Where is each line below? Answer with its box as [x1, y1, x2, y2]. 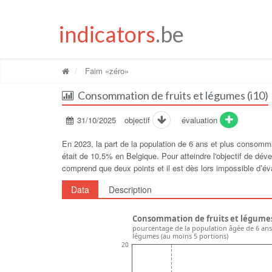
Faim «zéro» [83, 64, 129, 76]
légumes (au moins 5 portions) [132, 231, 228, 241]
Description [109, 183, 152, 195]
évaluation [179, 114, 220, 126]
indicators [59, 20, 155, 47]
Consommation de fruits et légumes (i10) [78, 88, 268, 102]
